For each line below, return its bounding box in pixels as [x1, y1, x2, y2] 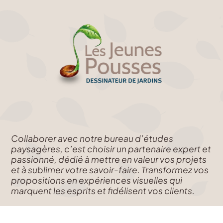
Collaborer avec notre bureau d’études [11, 133, 174, 144]
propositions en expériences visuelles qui [11, 175, 183, 186]
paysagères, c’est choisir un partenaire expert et [11, 143, 212, 155]
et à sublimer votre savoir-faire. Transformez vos [11, 164, 209, 176]
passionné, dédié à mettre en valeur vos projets [11, 154, 207, 165]
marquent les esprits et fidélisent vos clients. [11, 185, 195, 197]
